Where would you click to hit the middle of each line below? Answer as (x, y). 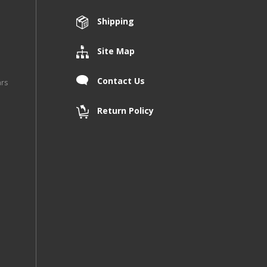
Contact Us (121, 81)
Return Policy (126, 111)
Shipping (116, 21)
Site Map (116, 51)
